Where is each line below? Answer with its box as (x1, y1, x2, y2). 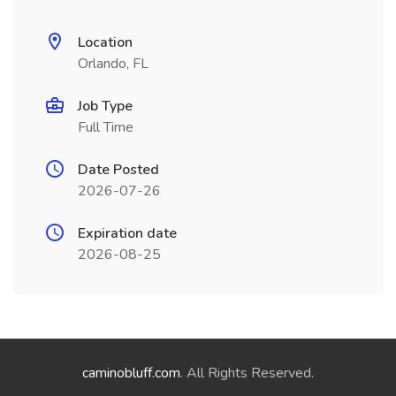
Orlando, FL (78, 54, 148, 73)
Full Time (78, 118, 133, 137)
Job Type (78, 96, 133, 116)
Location (78, 33, 133, 52)
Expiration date (78, 224, 177, 243)
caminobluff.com (82, 363, 180, 383)
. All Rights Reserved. (180, 363, 314, 383)
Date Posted (78, 160, 159, 179)
